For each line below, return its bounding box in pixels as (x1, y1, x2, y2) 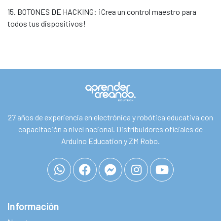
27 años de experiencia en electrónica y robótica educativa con (8, 112, 213, 122)
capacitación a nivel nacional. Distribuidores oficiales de (18, 124, 203, 134)
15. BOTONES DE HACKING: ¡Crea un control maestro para (7, 7, 196, 16)
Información (7, 200, 59, 212)
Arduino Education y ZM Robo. (61, 136, 160, 146)
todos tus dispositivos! (7, 19, 86, 28)
